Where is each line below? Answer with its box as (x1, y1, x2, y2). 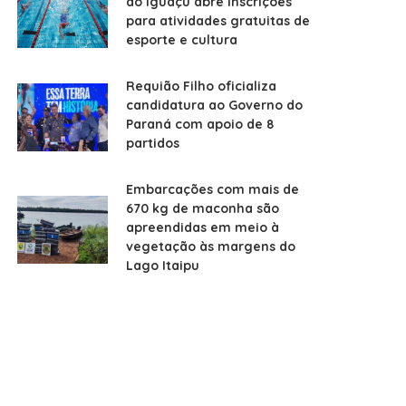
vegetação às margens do (126, 237, 296, 255)
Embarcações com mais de (126, 180, 300, 198)
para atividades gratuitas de (126, 12, 311, 29)
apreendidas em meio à (126, 218, 280, 236)
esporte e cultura (126, 31, 238, 48)
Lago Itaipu (126, 256, 200, 274)
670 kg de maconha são (126, 199, 280, 217)
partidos (126, 134, 180, 151)
